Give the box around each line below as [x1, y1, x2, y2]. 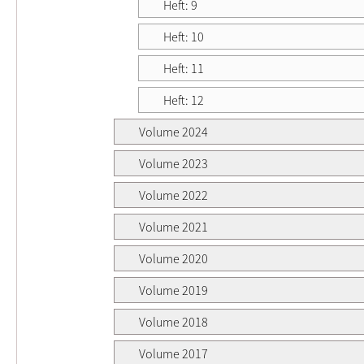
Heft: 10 [163, 28, 204, 45]
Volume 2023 [139, 154, 208, 171]
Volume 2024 [139, 123, 208, 140]
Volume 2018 [139, 313, 208, 330]
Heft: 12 [163, 91, 204, 108]
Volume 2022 [139, 186, 208, 203]
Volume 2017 [139, 344, 208, 362]
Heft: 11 [163, 59, 204, 76]
